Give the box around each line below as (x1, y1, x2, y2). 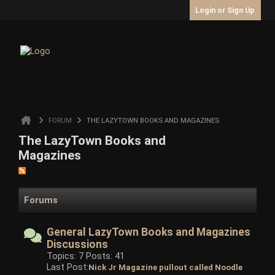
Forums (24, 194, 58, 206)
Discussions (47, 238, 109, 250)
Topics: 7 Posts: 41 (47, 250, 125, 261)
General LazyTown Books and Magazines (47, 225, 251, 238)
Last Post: (47, 261, 89, 273)
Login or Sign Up (195, 6, 255, 15)
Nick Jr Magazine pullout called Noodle (88, 262, 243, 272)
